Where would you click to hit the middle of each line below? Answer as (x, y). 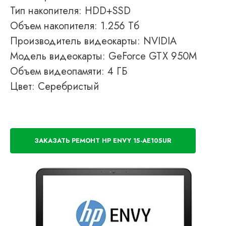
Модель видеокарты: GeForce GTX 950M (103, 56)
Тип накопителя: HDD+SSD (70, 11)
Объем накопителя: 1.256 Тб (75, 26)
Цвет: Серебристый (54, 86)
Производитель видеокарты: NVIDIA (93, 41)
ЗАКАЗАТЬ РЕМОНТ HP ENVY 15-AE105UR (103, 140)
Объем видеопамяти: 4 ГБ (69, 71)
